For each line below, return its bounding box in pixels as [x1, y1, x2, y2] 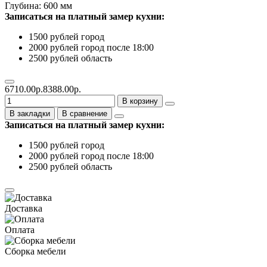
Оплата [5, 224, 35, 235]
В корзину [122, 96, 158, 105]
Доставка [5, 203, 42, 213]
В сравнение [62, 108, 107, 118]
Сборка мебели [5, 246, 66, 256]
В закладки [10, 108, 50, 118]
